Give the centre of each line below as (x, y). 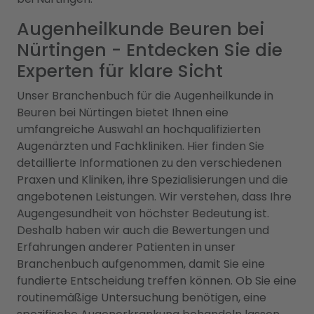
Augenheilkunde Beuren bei (141, 29)
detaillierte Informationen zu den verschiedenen (149, 163)
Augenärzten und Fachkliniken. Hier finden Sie (141, 146)
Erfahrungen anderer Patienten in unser (126, 247)
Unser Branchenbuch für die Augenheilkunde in (145, 95)
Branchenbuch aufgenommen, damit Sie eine (141, 264)
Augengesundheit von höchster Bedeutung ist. (143, 213)
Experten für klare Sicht (120, 71)
